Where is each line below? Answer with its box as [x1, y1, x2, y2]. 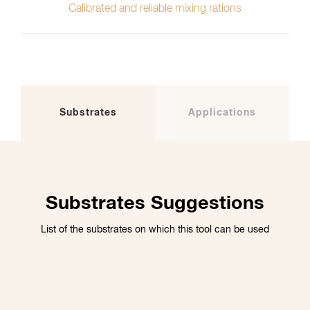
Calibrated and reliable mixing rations [69, 3, 241, 15]
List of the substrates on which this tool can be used [41, 224, 269, 235]
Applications [188, 107, 256, 118]
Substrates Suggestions [46, 194, 264, 214]
